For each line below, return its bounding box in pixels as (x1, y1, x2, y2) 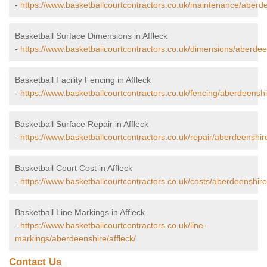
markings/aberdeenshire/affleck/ (15, 234, 136, 244)
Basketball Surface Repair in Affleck (15, 119, 148, 129)
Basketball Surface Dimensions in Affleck (15, 31, 167, 41)
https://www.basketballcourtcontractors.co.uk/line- (20, 221, 206, 231)
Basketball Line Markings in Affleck (15, 207, 145, 218)
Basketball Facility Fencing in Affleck (15, 75, 151, 85)
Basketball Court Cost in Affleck (15, 163, 132, 173)
